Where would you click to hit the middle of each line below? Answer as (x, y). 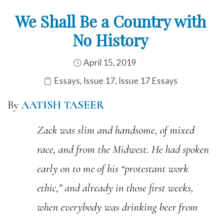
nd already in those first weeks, (131, 188)
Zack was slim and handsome (96, 130)
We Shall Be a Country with (110, 21)
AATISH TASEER (63, 105)
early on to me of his (79, 168)
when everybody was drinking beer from (117, 207)
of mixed (176, 130)
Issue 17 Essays (148, 81)
